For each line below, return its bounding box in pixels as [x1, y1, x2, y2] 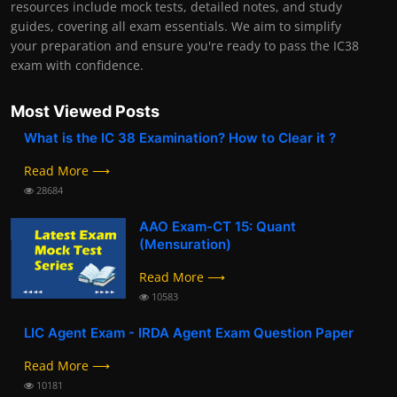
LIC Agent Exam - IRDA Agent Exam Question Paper [24, 323, 354, 341]
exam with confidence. [11, 56, 144, 74]
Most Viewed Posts [11, 101, 160, 121]
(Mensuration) [139, 235, 231, 253]
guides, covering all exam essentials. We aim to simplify [11, 17, 341, 35]
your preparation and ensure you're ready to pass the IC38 [11, 36, 359, 54]
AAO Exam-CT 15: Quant [139, 217, 296, 235]
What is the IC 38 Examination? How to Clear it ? [24, 128, 336, 146]
